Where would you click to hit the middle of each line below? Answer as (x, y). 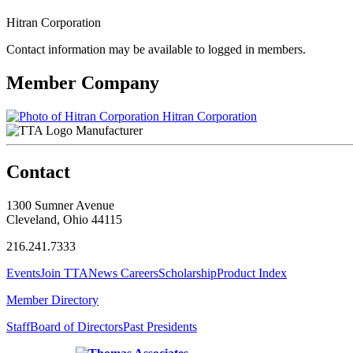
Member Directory (52, 299)
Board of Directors (76, 326)
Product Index (252, 273)
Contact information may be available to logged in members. (156, 49)
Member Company (83, 82)
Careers (139, 273)
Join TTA (64, 273)
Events (23, 273)
